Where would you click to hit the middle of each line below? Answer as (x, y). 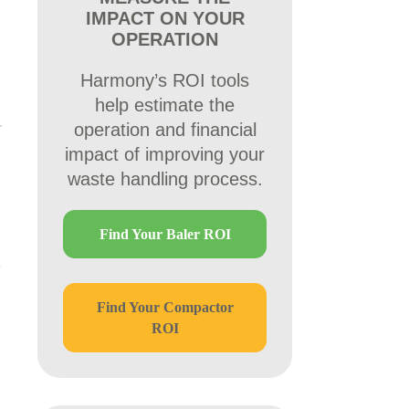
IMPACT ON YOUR (165, 18)
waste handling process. (165, 179)
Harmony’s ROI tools (165, 80)
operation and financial (165, 130)
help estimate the (165, 105)
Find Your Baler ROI (165, 234)
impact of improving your (165, 154)
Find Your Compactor (165, 307)
